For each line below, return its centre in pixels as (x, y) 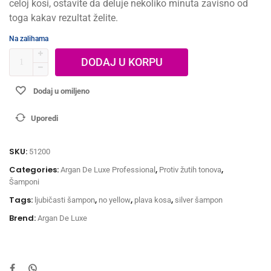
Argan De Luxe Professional (108, 169)
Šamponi (24, 181)
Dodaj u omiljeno (61, 91)
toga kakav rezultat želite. (64, 18)
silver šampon (199, 200)
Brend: (23, 218)
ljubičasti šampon (65, 200)
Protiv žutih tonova (190, 169)
